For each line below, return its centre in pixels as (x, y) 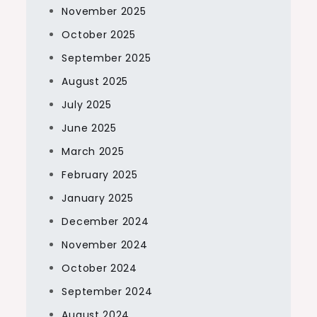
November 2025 (104, 12)
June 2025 (89, 128)
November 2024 (105, 245)
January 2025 (98, 198)
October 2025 (99, 35)
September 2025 (106, 58)
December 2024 (105, 222)
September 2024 (107, 292)
